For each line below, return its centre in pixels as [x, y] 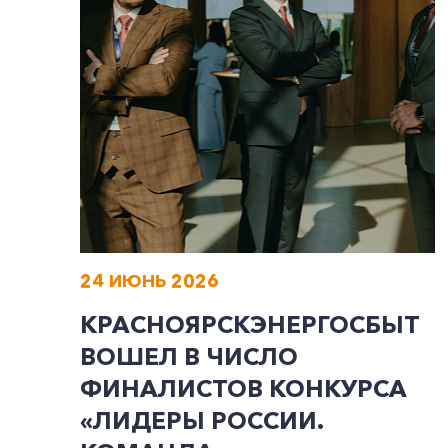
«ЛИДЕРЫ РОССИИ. [201, 420]
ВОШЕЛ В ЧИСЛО [189, 356]
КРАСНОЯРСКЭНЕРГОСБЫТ [250, 324]
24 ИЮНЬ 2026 [149, 281]
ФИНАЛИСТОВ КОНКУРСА [243, 388]
